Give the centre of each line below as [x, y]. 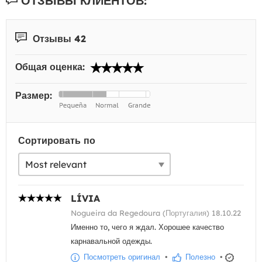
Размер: [35, 95]
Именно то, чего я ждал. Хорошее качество [147, 227]
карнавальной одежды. [111, 241]
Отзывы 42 [58, 38]
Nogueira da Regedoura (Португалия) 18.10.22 [156, 213]
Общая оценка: [51, 67]
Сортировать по [57, 140]
